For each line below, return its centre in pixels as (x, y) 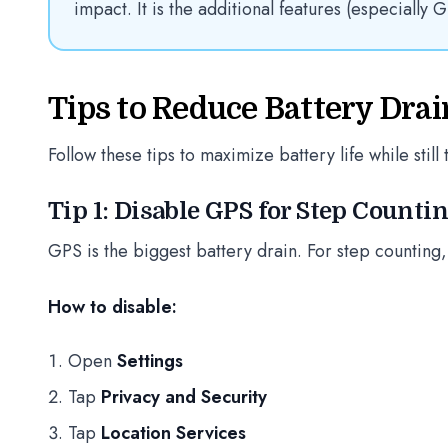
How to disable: (112, 307)
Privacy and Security (184, 397)
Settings (150, 361)
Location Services (173, 433)
